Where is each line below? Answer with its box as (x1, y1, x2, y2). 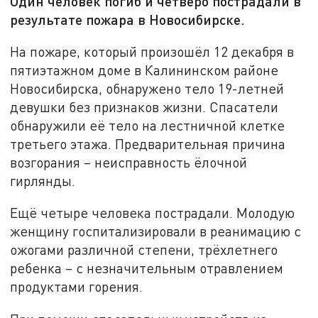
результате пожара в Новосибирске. (10, 11, 246, 28)
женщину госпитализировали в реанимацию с (10, 223, 302, 240)
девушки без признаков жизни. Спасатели (10, 98, 279, 115)
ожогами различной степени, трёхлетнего (10, 241, 278, 258)
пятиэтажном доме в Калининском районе (10, 61, 279, 78)
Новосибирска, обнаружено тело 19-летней (10, 79, 285, 97)
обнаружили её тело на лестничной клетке (10, 116, 285, 133)
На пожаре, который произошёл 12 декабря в (10, 43, 295, 60)
